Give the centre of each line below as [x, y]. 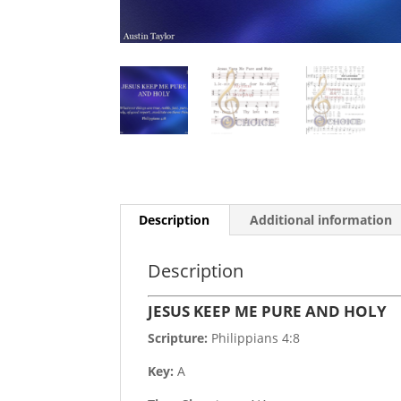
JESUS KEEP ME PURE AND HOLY [268, 311]
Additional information [321, 220]
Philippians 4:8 [254, 338]
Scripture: [178, 338]
